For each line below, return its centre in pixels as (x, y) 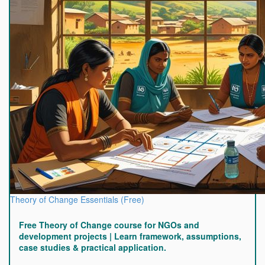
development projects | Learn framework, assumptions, (130, 236)
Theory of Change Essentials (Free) (77, 199)
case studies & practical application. (93, 247)
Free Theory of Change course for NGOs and (109, 225)
